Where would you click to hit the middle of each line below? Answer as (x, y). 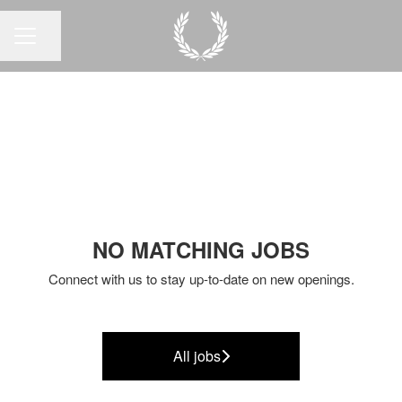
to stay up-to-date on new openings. (248, 279)
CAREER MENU (63, 44)
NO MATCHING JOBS (201, 249)
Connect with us (95, 279)
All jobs (197, 356)
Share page (72, 44)
